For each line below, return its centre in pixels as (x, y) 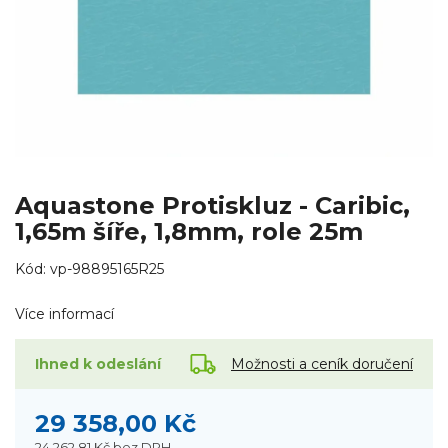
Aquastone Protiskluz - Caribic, (212, 206)
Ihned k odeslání (98, 364)
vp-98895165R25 (107, 269)
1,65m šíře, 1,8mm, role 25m (189, 232)
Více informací (64, 314)
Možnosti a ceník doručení (322, 363)
